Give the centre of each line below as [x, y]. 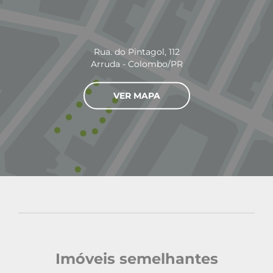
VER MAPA [136, 95]
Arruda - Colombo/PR [136, 64]
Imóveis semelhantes [136, 259]
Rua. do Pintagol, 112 [136, 51]
